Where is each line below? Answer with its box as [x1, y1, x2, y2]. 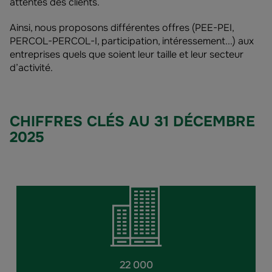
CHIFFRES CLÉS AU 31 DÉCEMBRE [10, 112, 255, 131]
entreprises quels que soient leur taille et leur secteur [10, 48, 243, 61]
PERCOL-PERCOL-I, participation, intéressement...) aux [10, 35, 254, 47]
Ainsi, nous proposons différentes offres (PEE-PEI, [10, 21, 234, 34]
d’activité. [10, 61, 53, 74]
